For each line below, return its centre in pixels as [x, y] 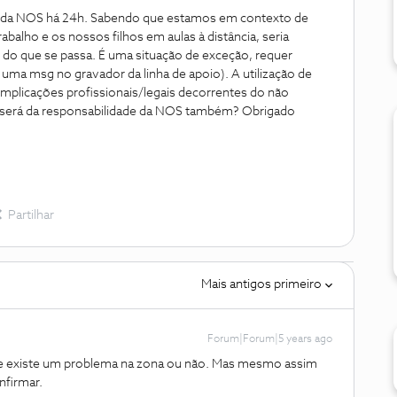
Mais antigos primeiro [261, 284]
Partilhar [31, 215]
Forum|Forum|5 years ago [270, 339]
